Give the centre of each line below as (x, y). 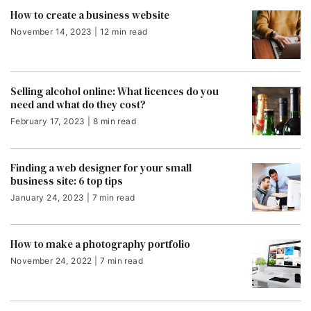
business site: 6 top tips (67, 181)
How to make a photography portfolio (100, 244)
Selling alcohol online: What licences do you (115, 91)
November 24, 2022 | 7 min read (77, 261)
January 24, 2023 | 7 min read (73, 197)
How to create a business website (90, 15)
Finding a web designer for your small (101, 168)
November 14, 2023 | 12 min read (79, 32)
